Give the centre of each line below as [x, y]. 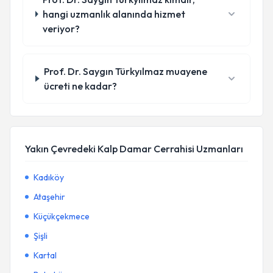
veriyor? [61, 29]
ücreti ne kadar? [81, 86]
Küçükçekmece [62, 216]
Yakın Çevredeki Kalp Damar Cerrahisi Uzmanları [134, 149]
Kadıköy [49, 177]
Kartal [45, 255]
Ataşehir [49, 197]
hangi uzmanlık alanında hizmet [114, 14]
